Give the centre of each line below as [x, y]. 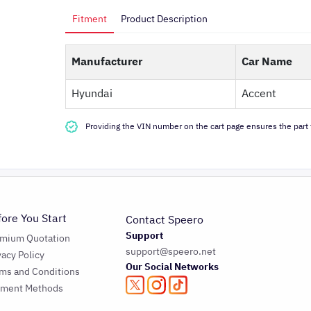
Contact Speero [164, 220]
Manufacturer [107, 62]
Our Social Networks [172, 267]
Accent [259, 94]
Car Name [267, 62]
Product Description [164, 19]
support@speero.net [170, 252]
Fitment [90, 19]
